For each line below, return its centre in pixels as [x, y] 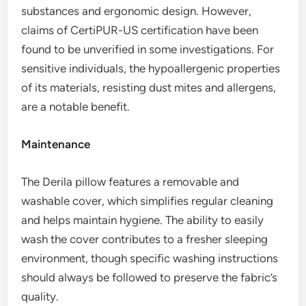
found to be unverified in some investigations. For [148, 50]
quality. [40, 297]
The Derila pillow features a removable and [130, 182]
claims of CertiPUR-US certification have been [140, 30]
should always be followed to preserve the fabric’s [150, 278]
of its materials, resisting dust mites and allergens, [149, 88]
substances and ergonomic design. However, [137, 11]
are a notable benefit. [76, 107]
